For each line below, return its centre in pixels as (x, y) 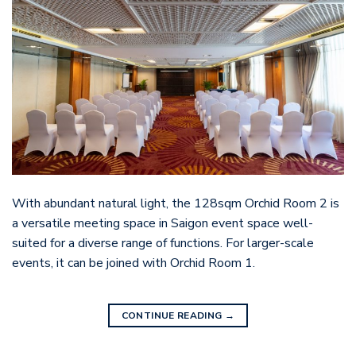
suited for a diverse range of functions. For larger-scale (163, 243)
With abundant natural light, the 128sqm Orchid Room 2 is (176, 203)
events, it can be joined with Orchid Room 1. (133, 263)
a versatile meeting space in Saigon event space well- (163, 223)
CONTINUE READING (173, 316)
